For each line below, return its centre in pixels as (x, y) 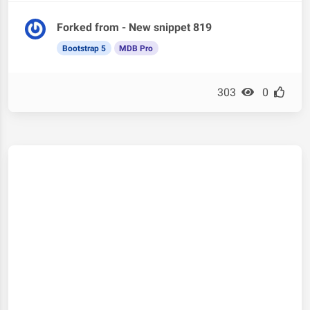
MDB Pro (136, 48)
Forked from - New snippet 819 (134, 27)
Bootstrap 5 (84, 48)
